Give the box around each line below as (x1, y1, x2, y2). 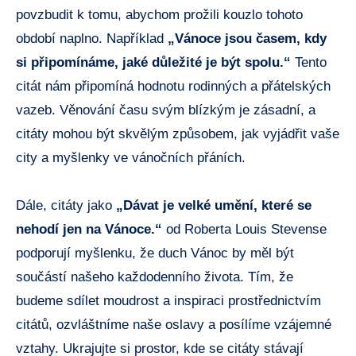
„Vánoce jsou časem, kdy (168, 31, 327, 47)
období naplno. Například (16, 31, 168, 47)
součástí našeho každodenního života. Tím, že (16, 269, 293, 285)
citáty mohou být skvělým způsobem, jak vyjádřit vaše (16, 126, 339, 142)
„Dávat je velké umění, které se (116, 198, 311, 214)
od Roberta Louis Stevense (162, 222, 327, 238)
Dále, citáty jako (16, 198, 116, 214)
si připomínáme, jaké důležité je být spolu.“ (16, 55, 291, 71)
